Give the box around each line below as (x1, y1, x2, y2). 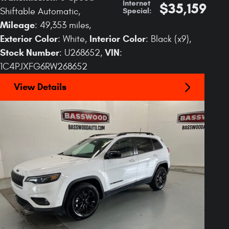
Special (123, 6, 149, 15)
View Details (14, 81, 66, 93)
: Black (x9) (146, 34, 189, 44)
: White (58, 34, 85, 44)
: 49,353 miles (35, 20, 89, 31)
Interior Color (89, 33, 146, 44)
